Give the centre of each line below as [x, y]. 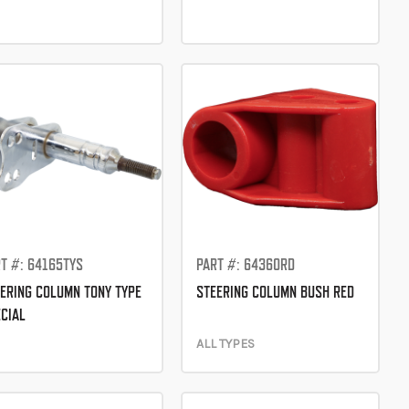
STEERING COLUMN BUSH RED [275, 291]
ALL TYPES [225, 343]
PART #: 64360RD [245, 264]
